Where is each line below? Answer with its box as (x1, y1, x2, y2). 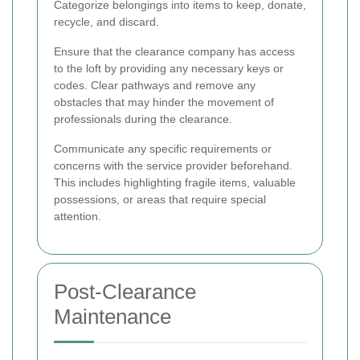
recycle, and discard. (54, 14, 159, 28)
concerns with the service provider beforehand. (54, 158, 292, 172)
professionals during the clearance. (54, 112, 232, 125)
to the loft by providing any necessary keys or (54, 61, 284, 75)
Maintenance (54, 304, 171, 329)
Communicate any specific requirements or (54, 141, 272, 155)
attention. (54, 209, 101, 223)
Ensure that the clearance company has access (54, 44, 295, 58)
